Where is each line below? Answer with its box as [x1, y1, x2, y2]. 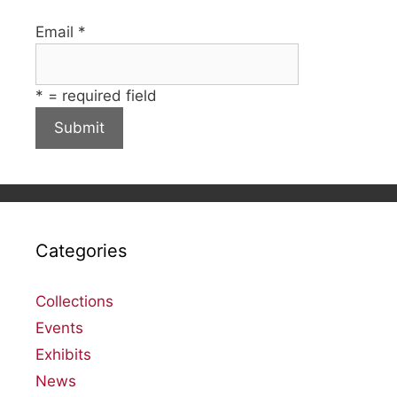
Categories [35, 240, 127, 262]
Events [35, 319, 83, 338]
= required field [43, 87, 157, 105]
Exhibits [35, 346, 91, 364]
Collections [35, 292, 113, 311]
